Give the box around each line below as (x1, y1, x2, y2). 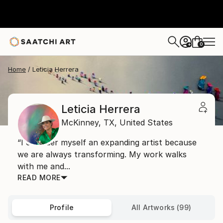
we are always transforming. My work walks (17, 149, 187, 159)
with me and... (17, 161, 70, 171)
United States (119, 117, 173, 127)
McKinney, (61, 117, 101, 127)
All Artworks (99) (131, 203, 191, 212)
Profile (49, 203, 74, 212)
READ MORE (17, 173, 61, 182)
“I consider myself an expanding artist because (17, 137, 197, 147)
